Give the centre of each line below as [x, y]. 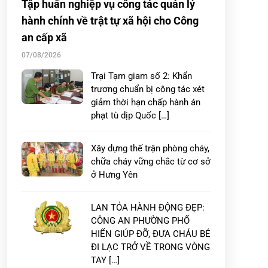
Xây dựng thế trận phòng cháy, [150, 148]
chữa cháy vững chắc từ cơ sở [151, 162]
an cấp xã [44, 37]
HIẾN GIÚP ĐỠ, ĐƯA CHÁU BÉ [151, 234]
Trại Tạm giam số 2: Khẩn [141, 76]
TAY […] [105, 260]
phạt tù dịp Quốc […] [130, 115]
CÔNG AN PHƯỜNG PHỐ [140, 221]
